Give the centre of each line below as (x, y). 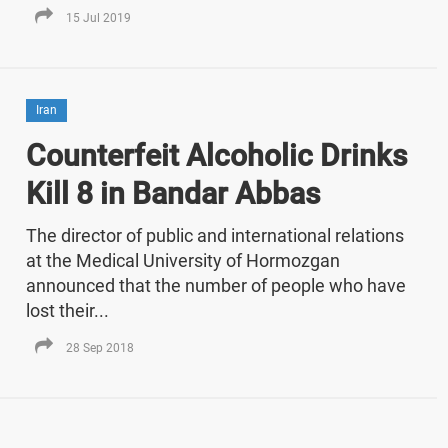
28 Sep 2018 (99, 347)
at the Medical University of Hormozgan (182, 260)
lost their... (67, 310)
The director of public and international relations (214, 235)
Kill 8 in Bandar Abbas (172, 193)
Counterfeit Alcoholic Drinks (216, 155)
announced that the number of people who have (215, 285)
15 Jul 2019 (98, 17)
